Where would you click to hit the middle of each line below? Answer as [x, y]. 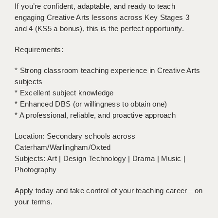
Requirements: [39, 50]
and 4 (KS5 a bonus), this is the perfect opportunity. [99, 29]
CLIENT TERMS [71, 39]
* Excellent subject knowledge [64, 93]
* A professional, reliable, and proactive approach [95, 115]
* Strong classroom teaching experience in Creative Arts [108, 71]
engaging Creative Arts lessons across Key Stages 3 [102, 18]
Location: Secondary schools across [75, 136]
